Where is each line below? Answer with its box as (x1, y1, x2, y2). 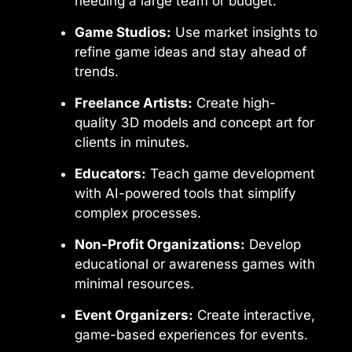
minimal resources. (75, 275, 194, 291)
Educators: (75, 165, 146, 181)
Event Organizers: (75, 306, 193, 323)
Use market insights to (171, 24, 317, 40)
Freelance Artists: (75, 94, 192, 111)
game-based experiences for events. (75, 326, 308, 343)
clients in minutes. (75, 134, 189, 150)
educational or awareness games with (75, 255, 315, 272)
